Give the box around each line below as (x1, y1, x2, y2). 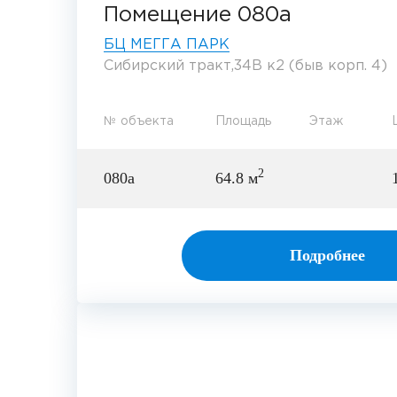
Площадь (215, 116, 271, 128)
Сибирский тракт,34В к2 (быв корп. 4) (104, 59, 387, 74)
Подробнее (290, 246, 365, 265)
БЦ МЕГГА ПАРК (104, 38, 230, 52)
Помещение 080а (104, 5, 292, 26)
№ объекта (104, 116, 174, 128)
